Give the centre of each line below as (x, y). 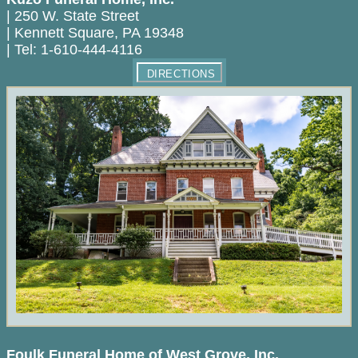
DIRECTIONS (181, 74)
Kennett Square (64, 33)
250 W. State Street (77, 16)
